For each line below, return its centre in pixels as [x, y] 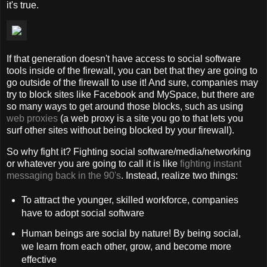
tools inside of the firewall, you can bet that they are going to [132, 71]
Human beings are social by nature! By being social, [131, 233]
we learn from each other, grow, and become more [126, 246]
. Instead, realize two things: [179, 176]
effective [39, 259]
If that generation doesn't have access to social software [124, 59]
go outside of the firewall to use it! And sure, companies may [132, 83]
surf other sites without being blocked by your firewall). [120, 131]
